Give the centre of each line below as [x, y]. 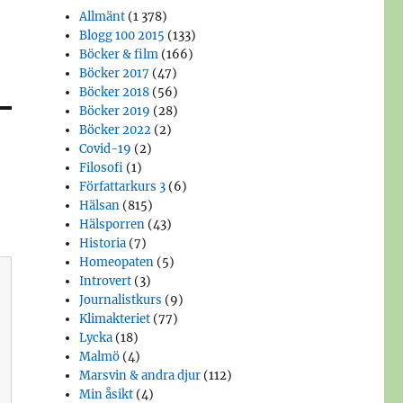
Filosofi [102, 168]
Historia [103, 244]
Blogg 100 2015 [122, 36]
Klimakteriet [115, 319]
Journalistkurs [121, 300]
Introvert [106, 282]
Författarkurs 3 [123, 187]
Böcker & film [119, 55]
